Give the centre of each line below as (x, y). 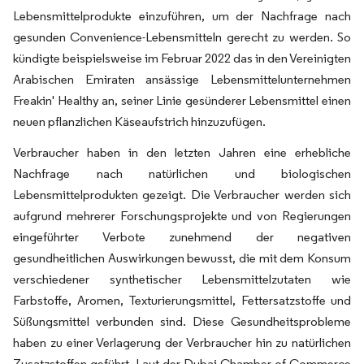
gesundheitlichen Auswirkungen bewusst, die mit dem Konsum (182, 258)
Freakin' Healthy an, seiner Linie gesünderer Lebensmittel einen (182, 100)
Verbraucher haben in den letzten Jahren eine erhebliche (182, 152)
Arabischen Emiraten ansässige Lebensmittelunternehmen (182, 79)
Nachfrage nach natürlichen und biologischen (182, 173)
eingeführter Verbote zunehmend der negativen (182, 237)
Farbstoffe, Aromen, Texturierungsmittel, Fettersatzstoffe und (182, 300)
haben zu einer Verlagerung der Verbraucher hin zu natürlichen (182, 342)
